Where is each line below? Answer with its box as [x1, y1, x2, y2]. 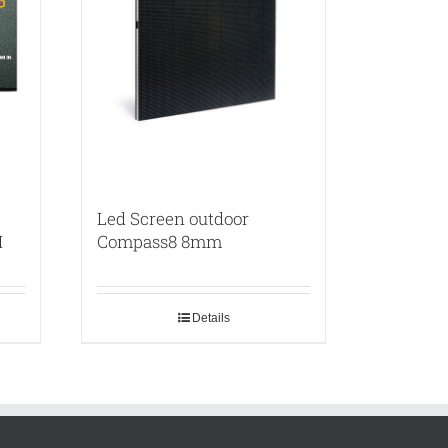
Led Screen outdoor [97, 206, 249, 230]
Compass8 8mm [97, 229, 222, 253]
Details [191, 310, 230, 325]
